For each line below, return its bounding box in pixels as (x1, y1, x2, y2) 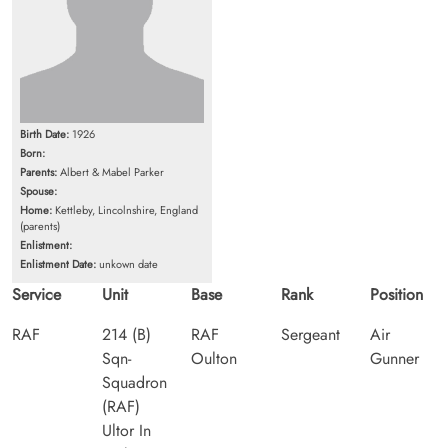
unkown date (96, 255, 158, 272)
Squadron (101, 370, 167, 394)
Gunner (370, 346, 420, 370)
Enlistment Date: (20, 255, 96, 272)
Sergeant (280, 322, 340, 346)
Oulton (191, 346, 238, 370)
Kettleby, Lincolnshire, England (52, 201, 198, 218)
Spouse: (20, 182, 57, 199)
